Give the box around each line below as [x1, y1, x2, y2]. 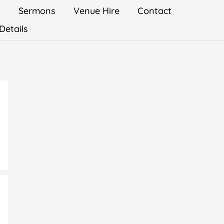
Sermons [18, 5, 55, 16]
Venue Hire [73, 5, 119, 16]
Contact [137, 5, 171, 16]
